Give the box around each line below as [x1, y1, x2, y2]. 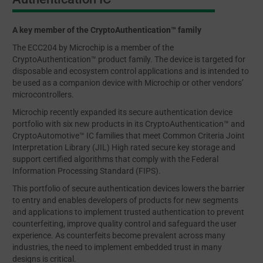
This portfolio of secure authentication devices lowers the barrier [12, 184, 245, 194]
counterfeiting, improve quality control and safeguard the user [12, 219, 237, 229]
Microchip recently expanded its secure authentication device [12, 107, 232, 117]
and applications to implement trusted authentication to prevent [12, 207, 244, 217]
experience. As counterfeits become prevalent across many [12, 231, 225, 241]
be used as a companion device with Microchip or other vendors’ [12, 78, 244, 88]
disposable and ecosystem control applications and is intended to [12, 66, 249, 76]
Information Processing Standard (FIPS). [12, 166, 161, 176]
